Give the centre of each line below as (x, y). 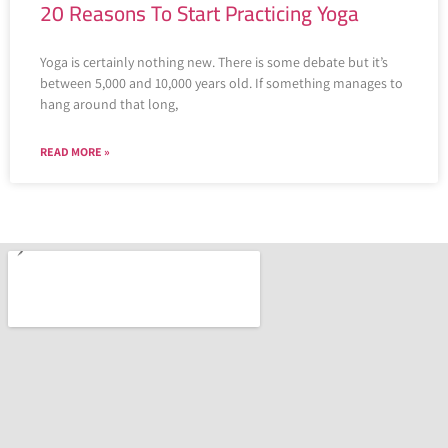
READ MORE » (75, 152)
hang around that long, (109, 104)
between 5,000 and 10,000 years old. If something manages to (221, 83)
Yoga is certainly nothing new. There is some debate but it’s (214, 62)
